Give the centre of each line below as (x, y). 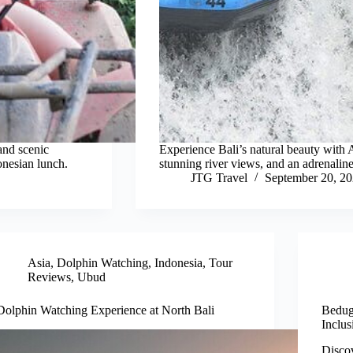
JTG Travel (219, 178)
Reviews (50, 277)
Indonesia (179, 263)
